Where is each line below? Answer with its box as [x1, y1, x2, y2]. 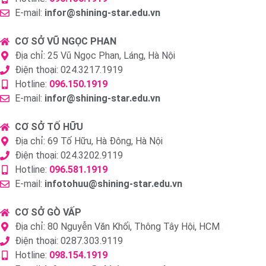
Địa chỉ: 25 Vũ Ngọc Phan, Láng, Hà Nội [15, 50, 175, 62]
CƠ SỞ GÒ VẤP [15, 207, 81, 218]
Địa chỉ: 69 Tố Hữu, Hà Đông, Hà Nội [15, 135, 163, 147]
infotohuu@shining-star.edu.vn [45, 178, 182, 190]
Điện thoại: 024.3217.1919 [15, 64, 123, 76]
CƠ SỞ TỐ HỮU [15, 121, 83, 133]
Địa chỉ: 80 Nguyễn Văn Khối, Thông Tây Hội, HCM [15, 221, 220, 233]
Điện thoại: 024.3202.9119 [15, 150, 123, 161]
